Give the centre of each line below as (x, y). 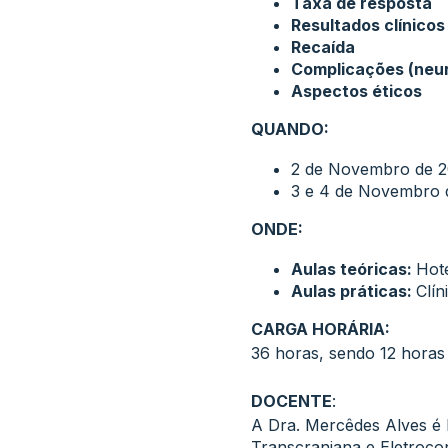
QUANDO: (289, 129)
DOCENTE (291, 401)
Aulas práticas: (353, 291)
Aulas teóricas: (353, 269)
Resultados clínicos (367, 25)
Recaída (322, 47)
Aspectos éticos (356, 91)
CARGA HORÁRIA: (322, 329)
